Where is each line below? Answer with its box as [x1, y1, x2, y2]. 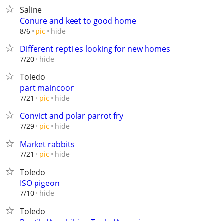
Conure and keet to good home [20, 15, 136, 26]
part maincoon [20, 82, 75, 93]
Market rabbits [20, 139, 74, 149]
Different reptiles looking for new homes [20, 43, 170, 54]
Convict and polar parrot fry [20, 110, 123, 121]
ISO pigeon [20, 178, 60, 188]
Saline [20, 4, 42, 15]
